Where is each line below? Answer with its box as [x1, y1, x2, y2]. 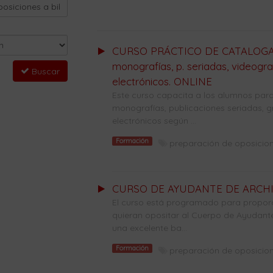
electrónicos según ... [112, 115, 196, 126]
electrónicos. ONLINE [112, 75, 212, 88]
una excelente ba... [112, 222, 187, 233]
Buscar [29, 66, 60, 77]
